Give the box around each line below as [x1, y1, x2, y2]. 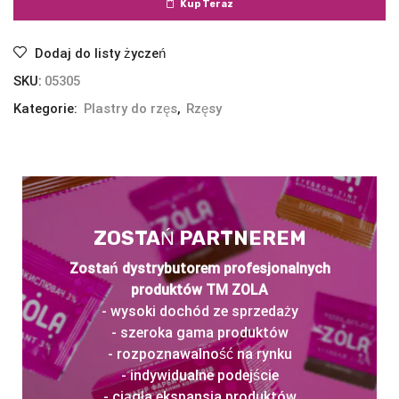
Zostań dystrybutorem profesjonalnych [69, 259, 330, 277]
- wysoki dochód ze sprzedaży [101, 302, 298, 320]
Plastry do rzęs [84, 100, 177, 117]
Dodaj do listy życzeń [35, 45, 166, 61]
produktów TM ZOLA [131, 281, 268, 298]
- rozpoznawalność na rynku [107, 345, 292, 362]
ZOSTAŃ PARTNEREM [93, 225, 306, 250]
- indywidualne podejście [120, 366, 279, 384]
